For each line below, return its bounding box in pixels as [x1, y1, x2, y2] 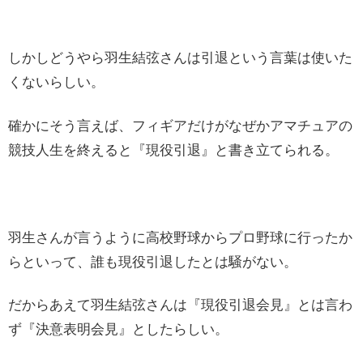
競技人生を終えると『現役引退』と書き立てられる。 [8, 142, 339, 158]
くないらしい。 [8, 75, 105, 91]
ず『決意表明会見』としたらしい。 [8, 322, 228, 338]
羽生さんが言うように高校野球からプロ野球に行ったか [8, 229, 352, 246]
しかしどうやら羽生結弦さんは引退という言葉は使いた [8, 50, 352, 66]
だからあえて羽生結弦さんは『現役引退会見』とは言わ [8, 297, 352, 314]
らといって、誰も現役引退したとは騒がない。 [8, 254, 297, 270]
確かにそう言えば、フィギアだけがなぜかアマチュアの [8, 117, 352, 134]
